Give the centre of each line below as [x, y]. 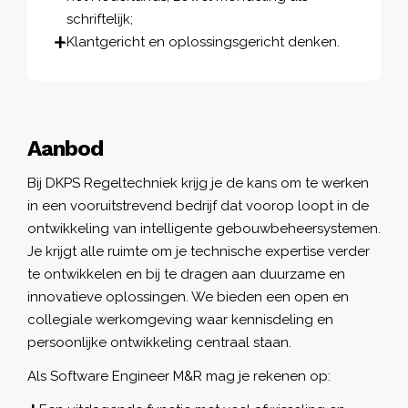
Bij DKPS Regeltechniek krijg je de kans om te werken [198, 183]
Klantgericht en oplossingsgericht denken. [203, 41]
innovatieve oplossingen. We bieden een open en [188, 296]
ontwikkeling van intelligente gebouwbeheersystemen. [204, 228]
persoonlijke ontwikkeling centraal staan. [159, 342]
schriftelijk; [100, 19]
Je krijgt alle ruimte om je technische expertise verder [199, 251]
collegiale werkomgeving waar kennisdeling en [180, 319]
